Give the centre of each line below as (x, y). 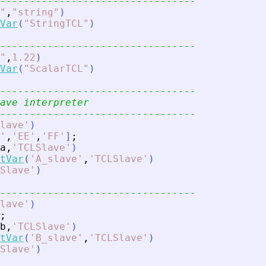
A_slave (56, 159)
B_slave (56, 238)
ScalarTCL (56, 69)
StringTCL (56, 24)
